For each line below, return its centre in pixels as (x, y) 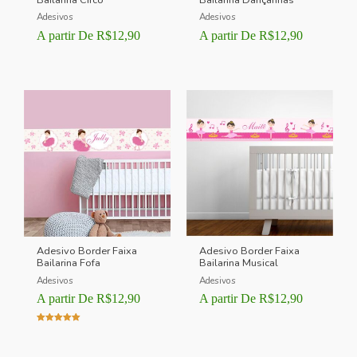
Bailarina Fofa (69, 263)
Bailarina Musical (239, 263)
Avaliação (55, 331)
